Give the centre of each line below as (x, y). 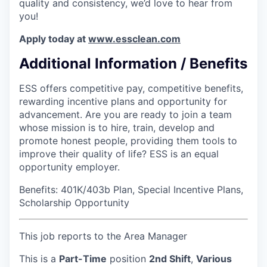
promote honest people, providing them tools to (128, 141)
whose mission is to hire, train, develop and (117, 128)
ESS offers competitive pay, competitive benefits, (131, 89)
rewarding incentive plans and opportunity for (123, 102)
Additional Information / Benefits (133, 63)
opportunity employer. (69, 167)
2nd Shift (170, 259)
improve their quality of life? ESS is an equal (119, 154)
